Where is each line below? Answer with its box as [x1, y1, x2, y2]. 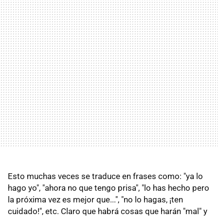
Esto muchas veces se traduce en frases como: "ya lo [8, 171, 203, 182]
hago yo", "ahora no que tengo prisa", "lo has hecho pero [8, 183, 209, 193]
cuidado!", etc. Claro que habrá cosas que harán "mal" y [8, 206, 207, 217]
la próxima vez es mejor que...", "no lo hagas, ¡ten [8, 195, 183, 205]
